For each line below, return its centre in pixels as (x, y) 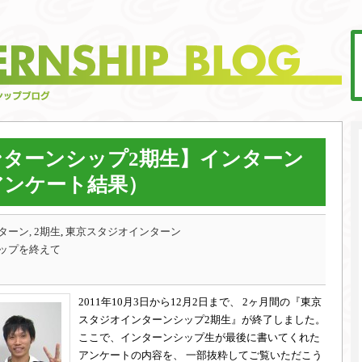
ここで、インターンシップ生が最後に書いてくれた (199, 337)
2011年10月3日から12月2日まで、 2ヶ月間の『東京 (200, 302)
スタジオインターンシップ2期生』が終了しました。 (202, 320)
